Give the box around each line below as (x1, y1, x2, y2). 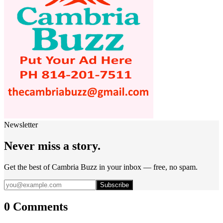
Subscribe (100, 181, 129, 189)
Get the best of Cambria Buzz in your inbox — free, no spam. (4, 162, 198, 171)
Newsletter (4, 120, 38, 129)
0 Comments (4, 200, 68, 213)
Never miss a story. (4, 139, 101, 152)
